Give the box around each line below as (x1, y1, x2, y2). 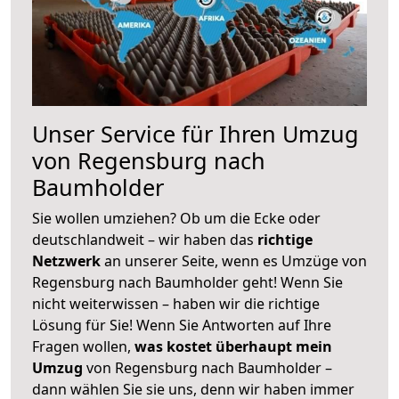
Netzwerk (32, 250, 104, 271)
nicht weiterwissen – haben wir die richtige (32, 293, 320, 313)
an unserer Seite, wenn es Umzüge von (104, 250, 367, 271)
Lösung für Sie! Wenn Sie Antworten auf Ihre (32, 314, 331, 335)
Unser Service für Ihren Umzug (32, 118, 359, 149)
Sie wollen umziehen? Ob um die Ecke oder (32, 208, 321, 228)
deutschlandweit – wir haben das (32, 229, 257, 249)
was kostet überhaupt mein (134, 336, 332, 356)
